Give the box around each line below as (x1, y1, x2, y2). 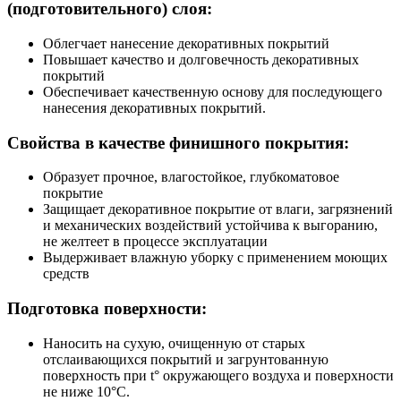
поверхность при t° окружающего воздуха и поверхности (43, 367, 394, 383)
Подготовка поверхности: (7, 298, 207, 318)
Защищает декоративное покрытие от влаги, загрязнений (43, 201, 393, 218)
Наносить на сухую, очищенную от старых (43, 335, 305, 351)
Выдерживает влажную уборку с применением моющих (43, 250, 388, 266)
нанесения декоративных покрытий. (43, 99, 266, 115)
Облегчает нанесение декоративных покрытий (43, 35, 329, 51)
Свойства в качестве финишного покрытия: (7, 132, 349, 152)
